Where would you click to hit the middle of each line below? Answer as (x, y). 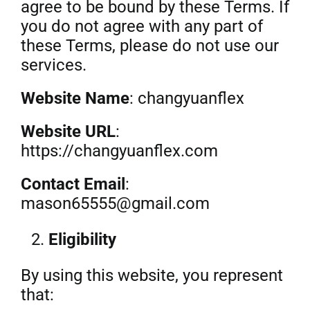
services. (53, 65)
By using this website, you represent (152, 275)
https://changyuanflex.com (119, 151)
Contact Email (73, 184)
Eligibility (82, 239)
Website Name (75, 98)
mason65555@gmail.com (115, 203)
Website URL (68, 131)
